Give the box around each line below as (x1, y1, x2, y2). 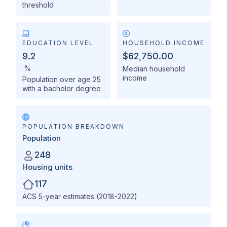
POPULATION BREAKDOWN (22, 123, 125, 131)
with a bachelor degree (22, 84, 101, 93)
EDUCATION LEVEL (22, 39, 94, 47)
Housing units (22, 163, 72, 172)
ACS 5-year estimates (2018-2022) (22, 192, 137, 201)
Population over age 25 (22, 75, 101, 84)
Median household (123, 64, 185, 73)
